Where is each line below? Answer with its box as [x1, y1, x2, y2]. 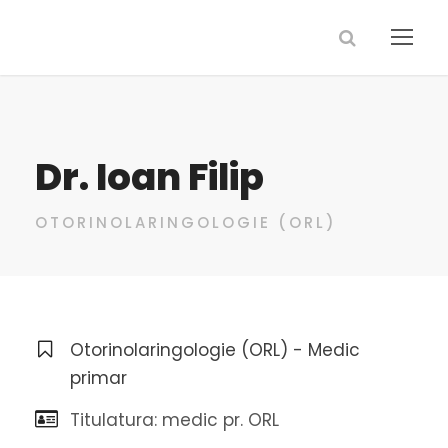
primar [70, 366, 127, 390]
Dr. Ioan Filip [35, 151, 264, 203]
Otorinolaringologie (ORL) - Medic [70, 338, 360, 362]
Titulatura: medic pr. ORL [70, 408, 279, 432]
